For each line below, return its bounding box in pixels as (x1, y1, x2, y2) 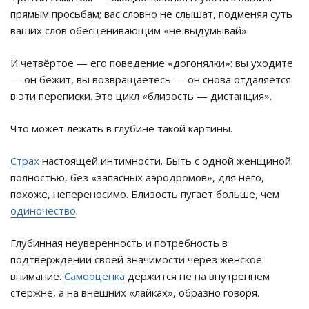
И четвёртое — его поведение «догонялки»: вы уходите (10, 56, 293, 70)
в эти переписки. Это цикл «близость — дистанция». (10, 89, 272, 103)
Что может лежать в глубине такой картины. (10, 121, 232, 136)
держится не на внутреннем (125, 269, 270, 283)
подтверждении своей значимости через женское (10, 252, 262, 267)
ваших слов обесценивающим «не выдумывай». (10, 23, 249, 38)
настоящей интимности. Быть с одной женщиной (39, 154, 291, 168)
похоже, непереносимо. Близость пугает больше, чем (10, 187, 279, 201)
